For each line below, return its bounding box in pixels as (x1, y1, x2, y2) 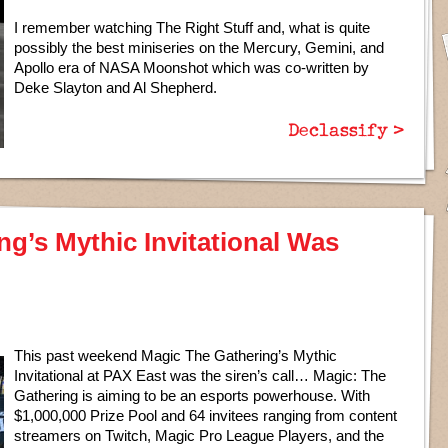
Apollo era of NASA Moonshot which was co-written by (14, 59, 369, 76)
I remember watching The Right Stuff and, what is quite (14, 19, 370, 36)
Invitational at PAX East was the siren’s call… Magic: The (14, 367, 386, 384)
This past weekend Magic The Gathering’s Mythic (14, 347, 337, 364)
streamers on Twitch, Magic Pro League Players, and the (14, 427, 384, 444)
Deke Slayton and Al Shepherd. (14, 79, 217, 96)
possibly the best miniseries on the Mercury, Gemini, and (14, 39, 384, 56)
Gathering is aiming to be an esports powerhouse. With (14, 387, 370, 404)
